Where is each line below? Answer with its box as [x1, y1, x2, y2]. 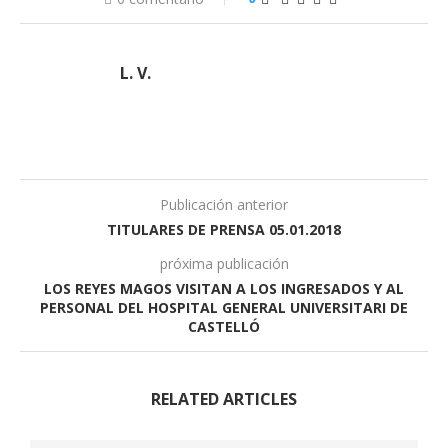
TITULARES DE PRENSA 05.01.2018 [107, 219, 341, 239]
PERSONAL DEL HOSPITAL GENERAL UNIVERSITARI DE [40, 297, 408, 317]
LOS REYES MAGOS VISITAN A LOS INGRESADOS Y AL [44, 278, 404, 298]
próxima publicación [159, 253, 289, 273]
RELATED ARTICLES [151, 387, 297, 410]
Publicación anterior [160, 194, 288, 214]
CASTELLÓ [188, 316, 260, 336]
